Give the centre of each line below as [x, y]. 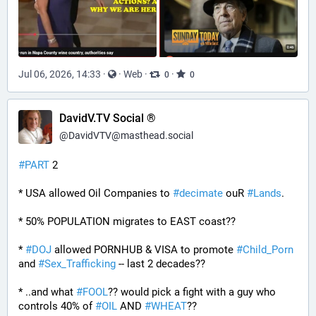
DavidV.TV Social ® [108, 118]
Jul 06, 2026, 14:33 [60, 74]
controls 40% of [57, 306]
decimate [201, 193]
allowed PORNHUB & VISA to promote [144, 250]
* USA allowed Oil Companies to [96, 193]
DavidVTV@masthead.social [131, 135]
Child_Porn [268, 250]
